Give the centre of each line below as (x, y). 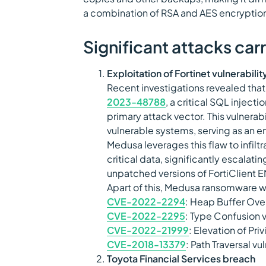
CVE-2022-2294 (146, 202)
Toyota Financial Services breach (181, 259)
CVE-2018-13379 (146, 244)
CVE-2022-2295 (146, 216)
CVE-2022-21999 (148, 230)
